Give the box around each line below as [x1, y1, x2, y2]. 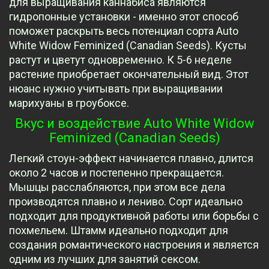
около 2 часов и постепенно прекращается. [9, 166, 224, 180]
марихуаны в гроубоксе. [9, 97, 129, 110]
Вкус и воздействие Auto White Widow [14, 116, 255, 131]
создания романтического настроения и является [9, 238, 259, 252]
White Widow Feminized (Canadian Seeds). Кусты [9, 39, 247, 52]
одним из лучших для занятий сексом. [9, 253, 201, 266]
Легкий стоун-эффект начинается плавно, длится [9, 152, 253, 165]
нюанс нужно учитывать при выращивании [9, 82, 223, 95]
